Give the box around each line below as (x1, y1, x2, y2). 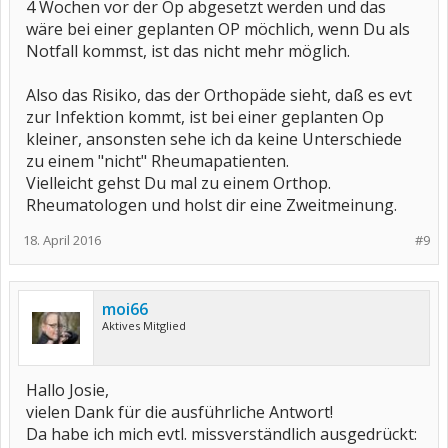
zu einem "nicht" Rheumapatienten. (26, 150, 289, 172)
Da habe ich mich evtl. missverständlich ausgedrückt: (26, 423, 417, 445)
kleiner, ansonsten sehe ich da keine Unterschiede (26, 128, 402, 150)
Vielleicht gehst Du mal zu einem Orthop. (26, 172, 331, 194)
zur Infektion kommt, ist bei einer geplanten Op (26, 106, 384, 128)
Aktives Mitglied (102, 318, 186, 333)
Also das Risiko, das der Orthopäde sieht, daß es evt (26, 84, 412, 106)
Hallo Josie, (26, 379, 109, 401)
